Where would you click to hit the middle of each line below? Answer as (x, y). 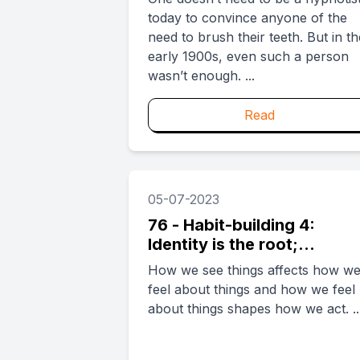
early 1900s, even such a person (248, 56)
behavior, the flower (228, 264)
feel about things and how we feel (252, 289)
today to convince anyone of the (247, 18)
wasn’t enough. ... (250, 76)
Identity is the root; (223, 244)
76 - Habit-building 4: (231, 225)
